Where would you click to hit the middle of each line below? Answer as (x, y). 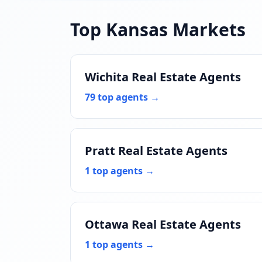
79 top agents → (122, 97)
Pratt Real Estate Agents (156, 151)
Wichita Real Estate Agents (163, 77)
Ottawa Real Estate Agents (163, 224)
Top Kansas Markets (158, 30)
